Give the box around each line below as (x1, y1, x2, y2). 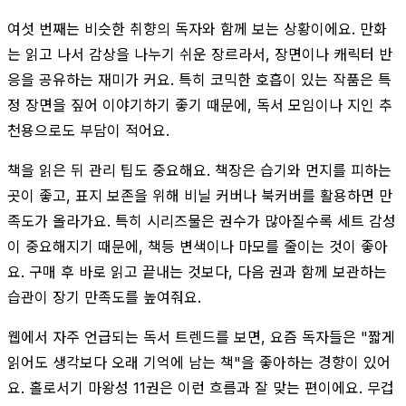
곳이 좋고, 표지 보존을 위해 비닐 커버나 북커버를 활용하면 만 (7, 186, 392, 205)
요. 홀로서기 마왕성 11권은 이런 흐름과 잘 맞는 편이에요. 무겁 (7, 378, 394, 397)
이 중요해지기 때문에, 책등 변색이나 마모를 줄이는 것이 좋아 (7, 237, 388, 256)
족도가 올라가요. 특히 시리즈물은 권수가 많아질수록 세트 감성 (7, 211, 396, 230)
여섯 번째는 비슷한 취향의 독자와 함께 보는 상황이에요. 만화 (7, 19, 387, 38)
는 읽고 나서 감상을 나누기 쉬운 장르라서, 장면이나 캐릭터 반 (7, 44, 392, 63)
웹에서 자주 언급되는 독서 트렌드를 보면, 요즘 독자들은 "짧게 (7, 327, 395, 346)
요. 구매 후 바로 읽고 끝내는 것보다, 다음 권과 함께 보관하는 (7, 262, 387, 281)
